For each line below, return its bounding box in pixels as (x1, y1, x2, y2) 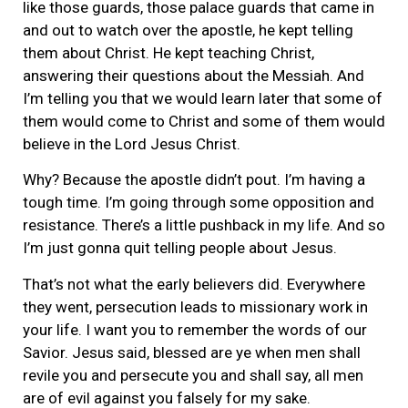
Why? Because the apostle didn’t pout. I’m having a (23, 170, 365, 189)
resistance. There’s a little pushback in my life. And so (23, 216, 385, 235)
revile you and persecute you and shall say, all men (23, 365, 363, 384)
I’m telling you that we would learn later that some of (23, 88, 382, 107)
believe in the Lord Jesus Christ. (23, 134, 240, 153)
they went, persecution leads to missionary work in (23, 297, 368, 316)
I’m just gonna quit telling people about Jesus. (23, 239, 337, 258)
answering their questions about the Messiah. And (23, 66, 364, 85)
